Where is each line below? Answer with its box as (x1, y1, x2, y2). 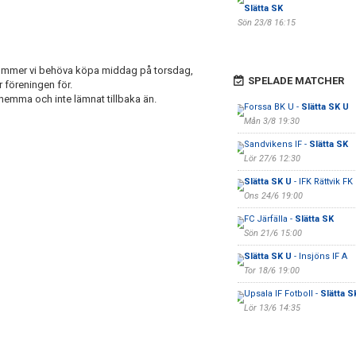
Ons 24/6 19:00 (243, 191, 303, 201)
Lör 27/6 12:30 (243, 153, 300, 164)
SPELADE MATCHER (247, 75, 344, 87)
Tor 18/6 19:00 (243, 265, 300, 276)
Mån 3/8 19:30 (243, 116, 300, 126)
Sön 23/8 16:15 (237, 17, 296, 28)
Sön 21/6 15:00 (243, 228, 302, 238)
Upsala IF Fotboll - (243, 288, 320, 299)
